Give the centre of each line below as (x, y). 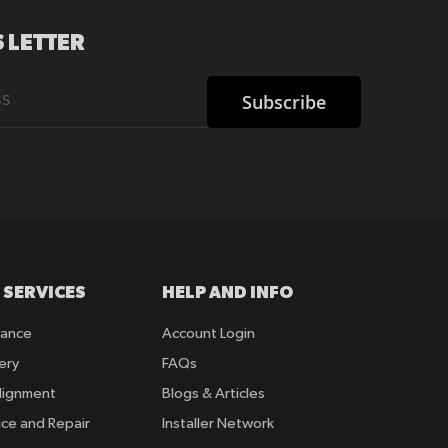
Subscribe (284, 101)
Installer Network (218, 423)
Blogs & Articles (214, 393)
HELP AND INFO (228, 291)
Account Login (209, 333)
